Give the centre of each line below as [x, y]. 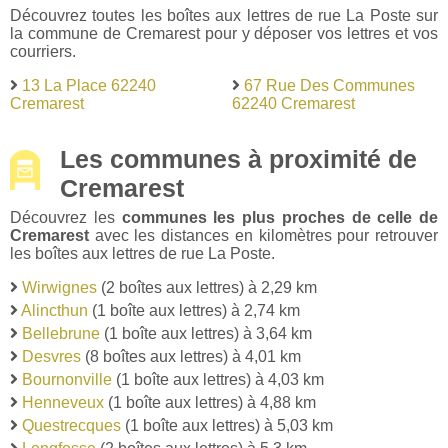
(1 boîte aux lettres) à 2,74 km [194, 311]
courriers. [43, 51]
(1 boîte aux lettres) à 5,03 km [227, 426]
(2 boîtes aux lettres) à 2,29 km [207, 288]
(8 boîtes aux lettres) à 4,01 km [191, 357]
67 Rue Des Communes [329, 85]
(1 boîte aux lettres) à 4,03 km [218, 380]
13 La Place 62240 [89, 85]
